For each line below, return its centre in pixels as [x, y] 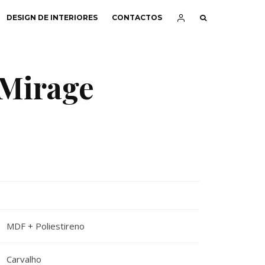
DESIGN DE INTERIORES [52, 17]
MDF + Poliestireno [45, 226]
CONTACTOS [137, 17]
